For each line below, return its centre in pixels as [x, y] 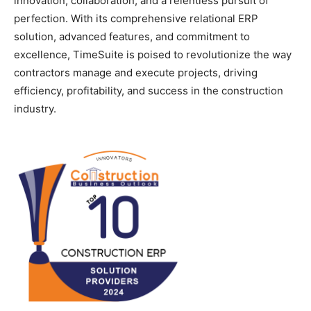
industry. [35, 109]
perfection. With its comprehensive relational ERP [136, 18]
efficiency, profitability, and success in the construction [149, 91]
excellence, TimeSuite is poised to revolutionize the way [153, 54]
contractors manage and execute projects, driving [136, 73]
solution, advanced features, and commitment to [132, 36]
